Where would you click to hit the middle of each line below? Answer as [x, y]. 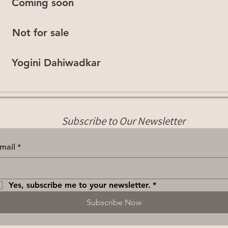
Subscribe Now [114, 202]
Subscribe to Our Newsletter [123, 121]
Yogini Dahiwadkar [56, 63]
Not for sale [40, 33]
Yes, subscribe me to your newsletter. [80, 185]
